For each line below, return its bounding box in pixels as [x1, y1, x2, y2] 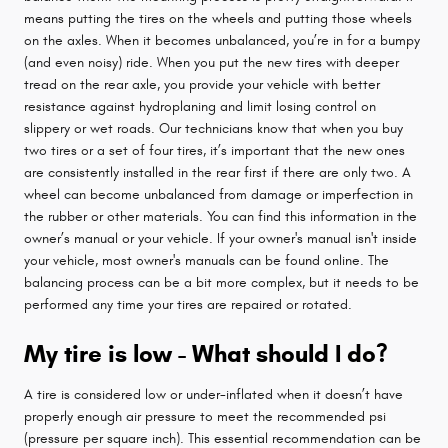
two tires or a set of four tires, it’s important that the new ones [24, 141, 405, 159]
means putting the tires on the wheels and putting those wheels [24, 9, 412, 27]
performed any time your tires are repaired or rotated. [24, 295, 352, 313]
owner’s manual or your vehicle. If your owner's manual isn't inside [24, 229, 417, 247]
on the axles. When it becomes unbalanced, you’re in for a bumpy [24, 31, 420, 49]
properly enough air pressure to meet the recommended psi [24, 407, 386, 425]
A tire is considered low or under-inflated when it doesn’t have [24, 385, 403, 403]
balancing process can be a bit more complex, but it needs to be [24, 273, 419, 291]
